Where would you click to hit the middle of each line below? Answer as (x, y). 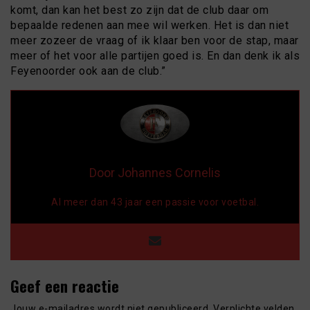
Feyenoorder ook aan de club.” (88, 71)
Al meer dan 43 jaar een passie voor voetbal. (155, 202)
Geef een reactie (65, 285)
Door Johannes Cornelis (155, 172)
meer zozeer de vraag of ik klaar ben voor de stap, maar (155, 40)
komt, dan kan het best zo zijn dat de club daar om (139, 10)
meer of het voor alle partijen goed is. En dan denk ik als (155, 55)
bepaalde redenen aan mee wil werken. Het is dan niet (149, 25)
